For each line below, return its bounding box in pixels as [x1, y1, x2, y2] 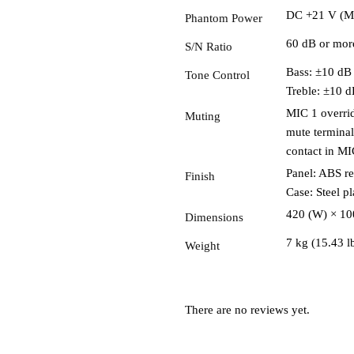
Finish [184, 169, 215, 183]
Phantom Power [184, 11, 262, 24]
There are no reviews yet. [184, 303, 310, 317]
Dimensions [184, 210, 243, 224]
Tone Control [184, 68, 250, 81]
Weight [184, 239, 220, 252]
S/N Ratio [184, 40, 232, 53]
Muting [184, 109, 220, 122]
